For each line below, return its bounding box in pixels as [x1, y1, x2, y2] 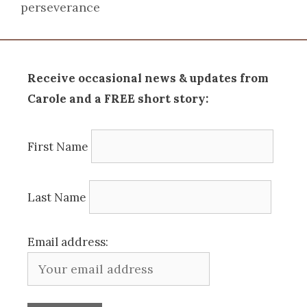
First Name [27, 138, 88, 154]
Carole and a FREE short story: [27, 90, 208, 106]
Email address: [27, 234, 108, 249]
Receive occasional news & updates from [27, 70, 269, 86]
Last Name [27, 190, 86, 206]
